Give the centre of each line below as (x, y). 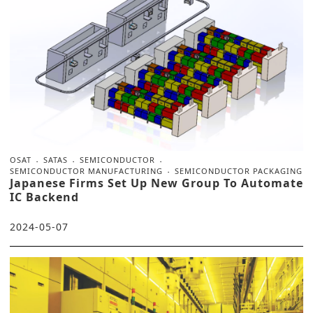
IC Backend (44, 197)
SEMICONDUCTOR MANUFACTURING (86, 170)
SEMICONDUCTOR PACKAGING (239, 170)
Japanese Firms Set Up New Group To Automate (156, 183)
